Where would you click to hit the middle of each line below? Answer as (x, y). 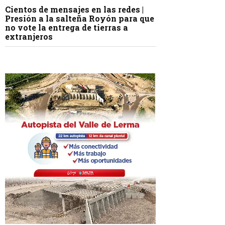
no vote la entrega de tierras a (67, 28)
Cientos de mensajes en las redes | (74, 10)
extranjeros (29, 37)
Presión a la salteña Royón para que (80, 19)
